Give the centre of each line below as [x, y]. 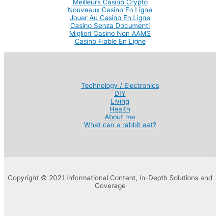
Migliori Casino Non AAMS [110, 34]
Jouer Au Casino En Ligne [110, 18]
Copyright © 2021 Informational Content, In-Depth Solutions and [110, 178]
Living [120, 101]
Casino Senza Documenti [110, 26]
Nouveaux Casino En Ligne [110, 10]
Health [120, 109]
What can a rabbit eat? [120, 124]
